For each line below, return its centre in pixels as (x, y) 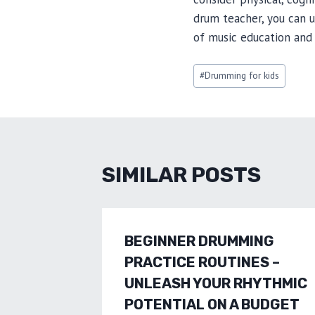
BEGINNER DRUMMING (199, 241)
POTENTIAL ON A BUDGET (212, 304)
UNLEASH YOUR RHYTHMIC (216, 283)
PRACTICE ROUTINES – (202, 262)
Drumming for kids (242, 76)
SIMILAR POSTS (181, 175)
